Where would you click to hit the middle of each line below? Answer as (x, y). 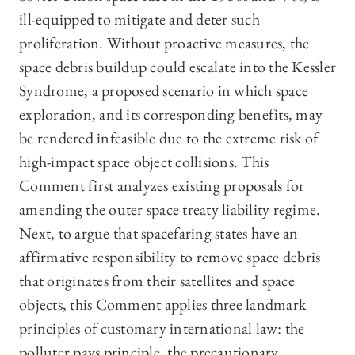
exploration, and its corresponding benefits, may (171, 115)
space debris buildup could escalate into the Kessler (177, 67)
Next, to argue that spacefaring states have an (159, 233)
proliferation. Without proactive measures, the (164, 43)
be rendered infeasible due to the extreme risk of (169, 138)
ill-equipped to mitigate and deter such (139, 19)
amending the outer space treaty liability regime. (170, 210)
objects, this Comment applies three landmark (162, 305)
